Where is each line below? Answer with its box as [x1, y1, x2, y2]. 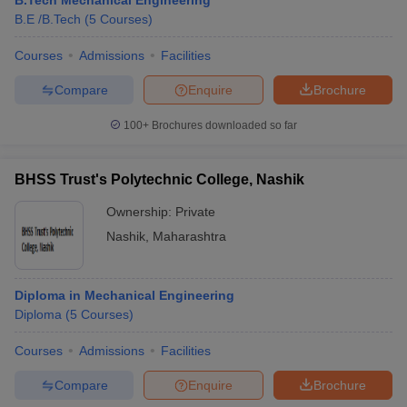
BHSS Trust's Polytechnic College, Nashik [15, 172, 304, 187]
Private [175, 204, 215, 219]
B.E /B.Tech [15, 12, 81, 26]
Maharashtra [153, 229, 226, 243]
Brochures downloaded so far [149, 119, 297, 132]
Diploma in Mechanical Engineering [15, 288, 234, 303]
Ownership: [106, 204, 175, 219]
